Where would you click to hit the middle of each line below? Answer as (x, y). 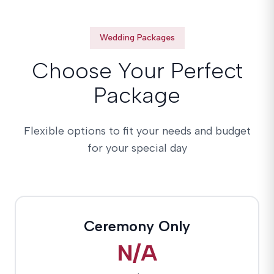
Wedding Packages (137, 38)
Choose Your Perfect (137, 71)
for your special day (137, 148)
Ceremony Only (137, 226)
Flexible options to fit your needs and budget (137, 131)
